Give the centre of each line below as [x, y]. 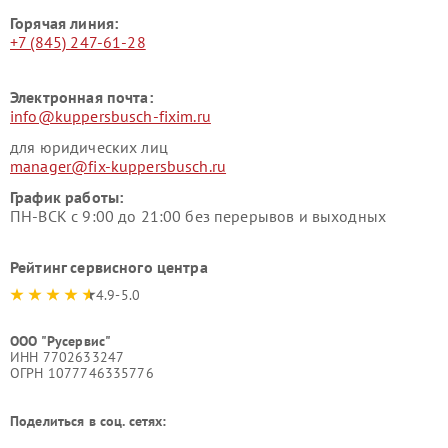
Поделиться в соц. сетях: [88, 421]
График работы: [67, 197]
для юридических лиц [89, 147]
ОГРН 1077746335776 [82, 373]
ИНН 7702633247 [67, 357]
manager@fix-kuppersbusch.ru [118, 166]
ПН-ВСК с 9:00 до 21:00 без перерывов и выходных [198, 216]
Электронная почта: [81, 97]
